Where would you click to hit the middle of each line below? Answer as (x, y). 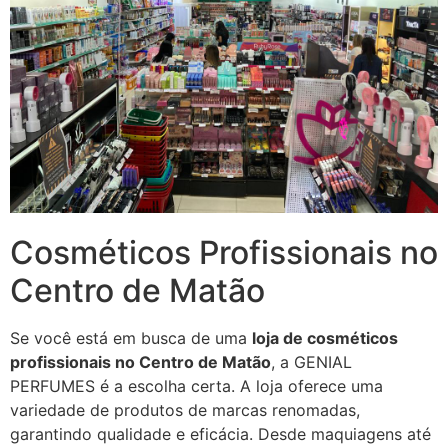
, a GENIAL (311, 361)
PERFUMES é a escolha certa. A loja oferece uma (196, 385)
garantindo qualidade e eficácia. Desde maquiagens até (220, 433)
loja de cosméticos (325, 337)
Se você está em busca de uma (131, 337)
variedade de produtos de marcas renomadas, (185, 409)
